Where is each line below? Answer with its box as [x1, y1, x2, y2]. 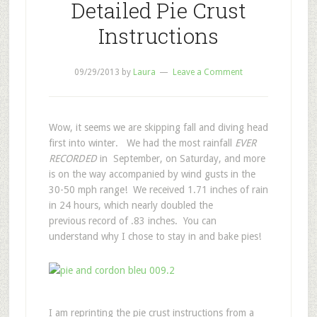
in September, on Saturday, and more [96, 153, 265, 164]
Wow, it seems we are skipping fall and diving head [48, 122, 268, 133]
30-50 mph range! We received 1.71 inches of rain [48, 184, 268, 195]
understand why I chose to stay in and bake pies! [48, 231, 261, 242]
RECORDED [48, 153, 97, 164]
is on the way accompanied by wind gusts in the [48, 168, 255, 180]
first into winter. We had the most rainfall [48, 137, 235, 149]
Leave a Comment [172, 67, 243, 77]
